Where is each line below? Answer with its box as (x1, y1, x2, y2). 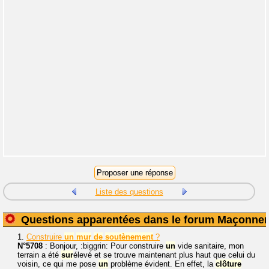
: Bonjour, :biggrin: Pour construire (43, 241, 166, 250)
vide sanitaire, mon (175, 241, 244, 250)
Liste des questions (95, 187, 163, 196)
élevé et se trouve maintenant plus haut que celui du (73, 250, 255, 259)
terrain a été (17, 250, 61, 259)
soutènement (105, 232, 153, 241)
